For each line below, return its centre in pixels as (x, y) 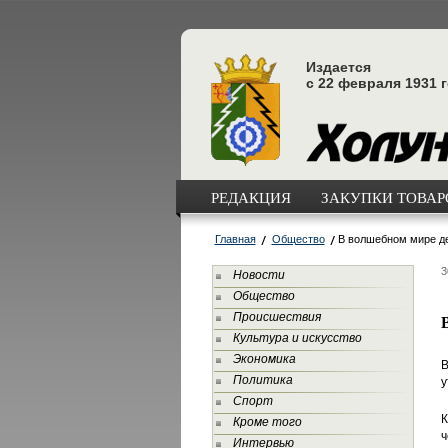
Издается (338, 67)
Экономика (264, 359)
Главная (235, 239)
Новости (258, 275)
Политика (262, 380)
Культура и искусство (297, 338)
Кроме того (267, 422)
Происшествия (276, 317)
